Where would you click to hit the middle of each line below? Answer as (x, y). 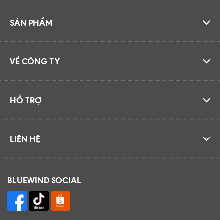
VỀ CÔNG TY (35, 61)
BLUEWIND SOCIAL (44, 180)
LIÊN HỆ (25, 139)
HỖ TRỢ (26, 100)
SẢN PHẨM (31, 22)
